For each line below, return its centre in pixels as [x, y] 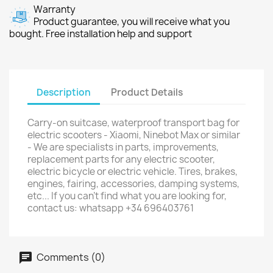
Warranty [55, 9]
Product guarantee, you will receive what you [132, 22]
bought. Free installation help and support [101, 34]
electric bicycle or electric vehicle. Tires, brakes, [133, 172]
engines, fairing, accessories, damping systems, [133, 184]
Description [64, 92]
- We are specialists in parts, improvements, [123, 147]
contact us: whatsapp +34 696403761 [111, 208]
